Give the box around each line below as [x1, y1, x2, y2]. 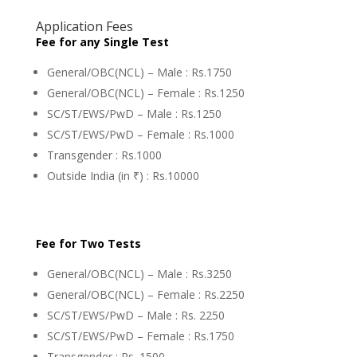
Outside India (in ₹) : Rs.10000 [46, 168, 199, 184]
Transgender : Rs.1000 [46, 147, 162, 163]
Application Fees [35, 18, 133, 36]
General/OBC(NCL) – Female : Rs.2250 [46, 287, 245, 303]
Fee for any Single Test [35, 34, 169, 50]
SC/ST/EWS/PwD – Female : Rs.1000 [46, 127, 234, 143]
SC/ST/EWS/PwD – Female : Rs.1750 [46, 328, 234, 344]
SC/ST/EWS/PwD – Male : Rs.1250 [46, 106, 222, 122]
